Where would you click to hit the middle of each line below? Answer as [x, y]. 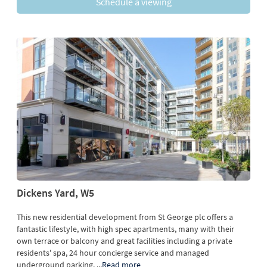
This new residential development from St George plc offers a [125, 217]
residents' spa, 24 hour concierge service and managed [113, 253]
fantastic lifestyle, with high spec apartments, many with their [125, 229]
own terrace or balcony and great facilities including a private [125, 241]
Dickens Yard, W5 [55, 193]
